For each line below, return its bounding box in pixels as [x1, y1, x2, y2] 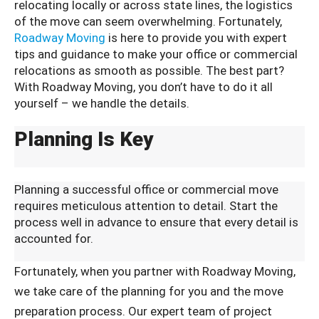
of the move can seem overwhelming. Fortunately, [14, 14, 282, 28]
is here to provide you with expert [105, 30, 287, 45]
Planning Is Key [14, 127, 154, 151]
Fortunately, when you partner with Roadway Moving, [14, 263, 296, 278]
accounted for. [14, 231, 93, 246]
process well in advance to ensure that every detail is [14, 214, 298, 229]
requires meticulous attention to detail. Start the [14, 198, 278, 213]
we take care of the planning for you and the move [14, 283, 283, 298]
